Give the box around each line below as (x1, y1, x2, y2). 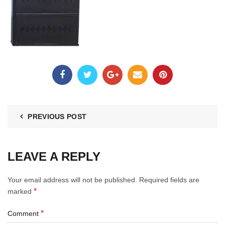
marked (8, 187, 34, 195)
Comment (8, 209, 41, 217)
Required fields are (139, 176, 199, 184)
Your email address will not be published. (8, 176, 137, 184)
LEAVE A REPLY (8, 150, 100, 163)
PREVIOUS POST (28, 113, 87, 121)
